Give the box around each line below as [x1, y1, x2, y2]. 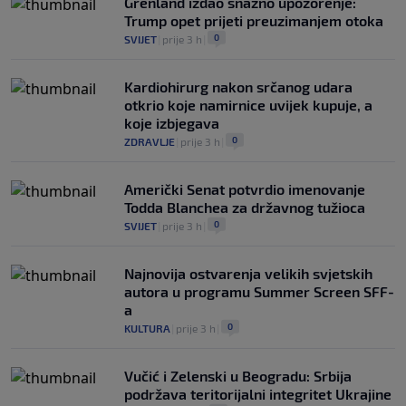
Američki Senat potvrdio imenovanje [124, 180, 365, 198]
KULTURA [124, 322, 170, 335]
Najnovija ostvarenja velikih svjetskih [124, 265, 372, 283]
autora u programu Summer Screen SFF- [124, 283, 394, 301]
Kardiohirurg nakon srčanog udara [124, 78, 353, 96]
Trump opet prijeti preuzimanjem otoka [124, 12, 383, 30]
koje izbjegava [124, 114, 219, 132]
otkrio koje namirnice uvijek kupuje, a [124, 96, 372, 114]
